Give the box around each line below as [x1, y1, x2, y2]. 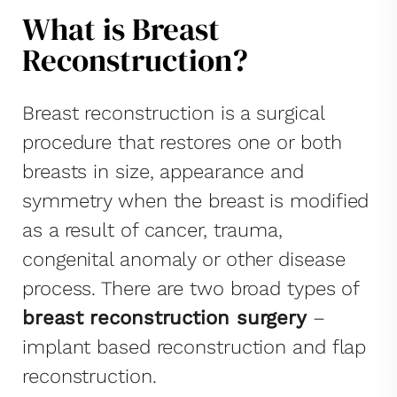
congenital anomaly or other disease [22, 247, 346, 270]
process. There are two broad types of [22, 276, 360, 300]
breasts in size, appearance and [22, 160, 304, 183]
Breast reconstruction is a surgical [22, 101, 324, 124]
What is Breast [22, 7, 220, 51]
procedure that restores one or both [22, 130, 342, 153]
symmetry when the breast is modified [22, 189, 370, 212]
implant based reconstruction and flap [22, 335, 367, 358]
